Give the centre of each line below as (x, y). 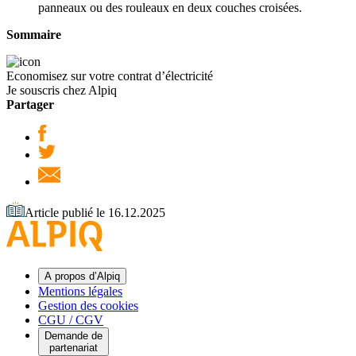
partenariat (74, 348)
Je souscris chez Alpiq (62, 90)
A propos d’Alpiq (82, 276)
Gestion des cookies (88, 306)
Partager (30, 104)
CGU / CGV (71, 320)
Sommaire (34, 35)
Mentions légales (80, 291)
